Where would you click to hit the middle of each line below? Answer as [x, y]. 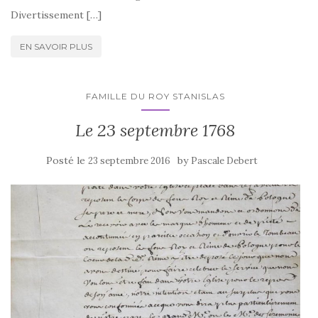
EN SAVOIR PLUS [56, 46]
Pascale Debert [224, 160]
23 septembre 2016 [129, 160]
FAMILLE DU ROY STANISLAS [155, 96]
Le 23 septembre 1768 [155, 130]
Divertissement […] [56, 15]
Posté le [67, 160]
